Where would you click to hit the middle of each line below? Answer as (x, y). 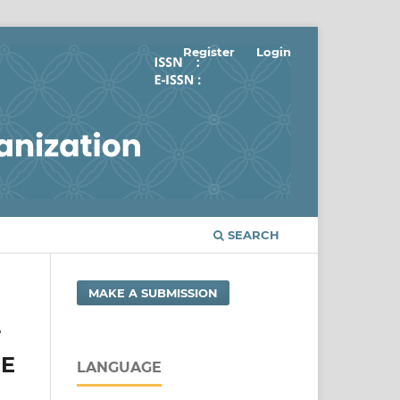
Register (209, 51)
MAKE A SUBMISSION (154, 293)
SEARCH (252, 235)
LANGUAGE (119, 368)
